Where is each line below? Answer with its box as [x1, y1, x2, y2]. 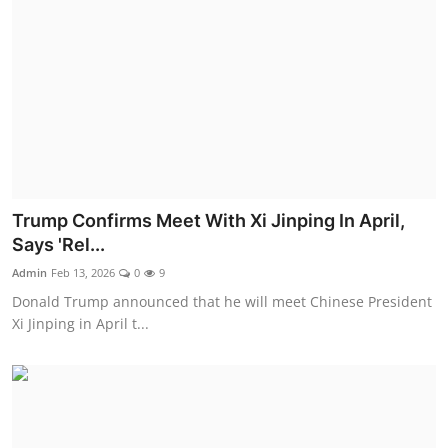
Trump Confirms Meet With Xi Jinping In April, [12, 209, 405, 231]
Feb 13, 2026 [51, 264, 115, 280]
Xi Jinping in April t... [12, 313, 149, 333]
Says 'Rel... [12, 233, 105, 255]
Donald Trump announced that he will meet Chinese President [12, 291, 432, 311]
